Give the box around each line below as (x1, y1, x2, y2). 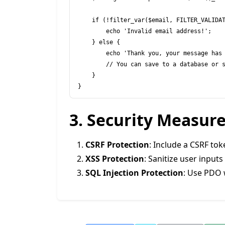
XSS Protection (85, 153, 144, 164)
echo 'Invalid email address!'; (78, 28, 106, 35)
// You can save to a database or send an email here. (78, 61, 106, 68)
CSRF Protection (85, 139, 149, 150)
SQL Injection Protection (85, 167, 183, 178)
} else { (78, 39, 92, 46)
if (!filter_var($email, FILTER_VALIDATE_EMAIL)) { (78, 17, 92, 24)
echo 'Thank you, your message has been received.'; (78, 50, 106, 57)
